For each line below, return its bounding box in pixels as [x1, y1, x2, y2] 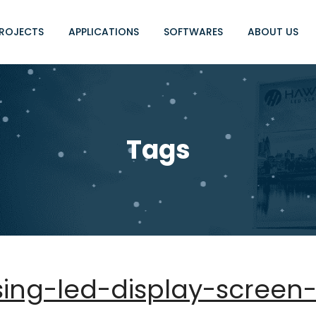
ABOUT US [248, 25, 298, 39]
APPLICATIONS [68, 25, 139, 39]
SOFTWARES [164, 25, 223, 39]
